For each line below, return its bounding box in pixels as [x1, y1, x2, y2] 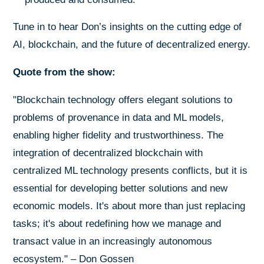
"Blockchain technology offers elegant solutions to [13, 94, 233, 105]
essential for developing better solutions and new [13, 182, 228, 194]
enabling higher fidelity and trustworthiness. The [13, 129, 224, 141]
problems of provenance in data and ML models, [13, 111, 225, 123]
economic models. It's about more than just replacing [13, 200, 246, 212]
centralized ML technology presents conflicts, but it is [13, 164, 248, 176]
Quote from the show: [13, 66, 116, 78]
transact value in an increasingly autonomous [13, 235, 213, 247]
